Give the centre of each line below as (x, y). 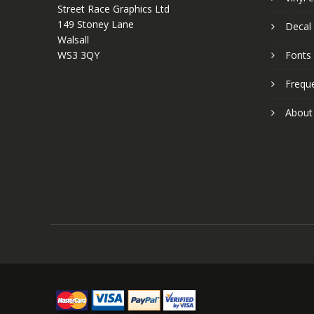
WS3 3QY (78, 55)
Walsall (73, 39)
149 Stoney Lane (96, 24)
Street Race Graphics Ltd (114, 8)
